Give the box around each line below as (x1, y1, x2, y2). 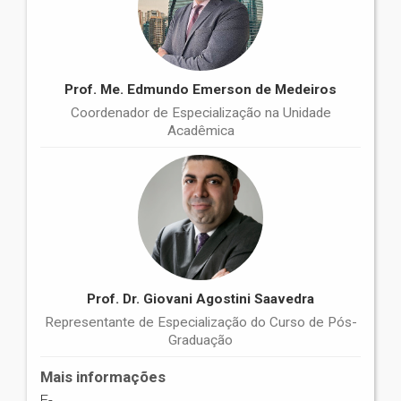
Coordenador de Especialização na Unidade (70, 105, 331, 122)
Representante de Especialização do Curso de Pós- (44, 314, 357, 331)
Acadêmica (166, 123, 235, 140)
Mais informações (40, 368, 166, 387)
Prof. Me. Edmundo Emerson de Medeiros (64, 81, 337, 98)
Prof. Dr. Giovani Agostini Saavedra (87, 291, 314, 308)
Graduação (168, 332, 233, 349)
